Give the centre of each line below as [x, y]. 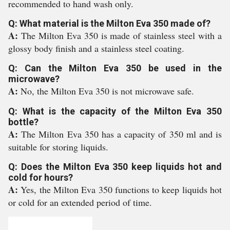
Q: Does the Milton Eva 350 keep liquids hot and [115, 167]
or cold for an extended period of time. [80, 202]
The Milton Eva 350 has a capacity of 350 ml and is [122, 134]
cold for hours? [41, 177]
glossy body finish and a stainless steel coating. [96, 48]
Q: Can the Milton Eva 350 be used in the [115, 68]
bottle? [23, 122]
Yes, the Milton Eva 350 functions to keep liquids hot [121, 189]
